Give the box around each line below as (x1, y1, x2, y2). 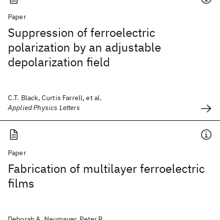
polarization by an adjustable (8, 39, 161, 55)
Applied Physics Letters (8, 103, 80, 112)
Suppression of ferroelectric (8, 25, 155, 40)
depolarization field (8, 54, 110, 70)
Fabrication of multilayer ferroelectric (8, 161, 205, 176)
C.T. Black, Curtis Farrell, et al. (8, 93, 102, 102)
